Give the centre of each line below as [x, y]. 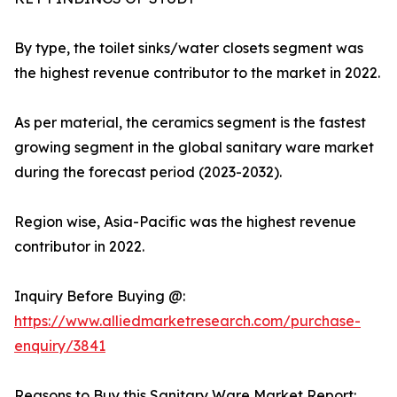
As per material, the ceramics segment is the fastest [190, 123]
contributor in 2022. [79, 247]
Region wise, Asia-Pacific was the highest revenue [185, 222]
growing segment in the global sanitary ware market [194, 148]
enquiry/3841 [60, 346]
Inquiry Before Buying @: [100, 296]
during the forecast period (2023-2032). [148, 172]
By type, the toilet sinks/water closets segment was [189, 48]
